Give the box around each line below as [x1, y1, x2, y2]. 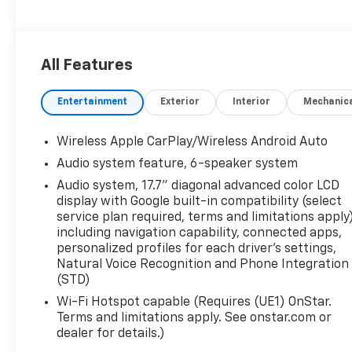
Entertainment [57, 97, 128, 107]
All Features [41, 57, 133, 73]
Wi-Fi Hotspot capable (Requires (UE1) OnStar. [57, 295, 332, 309]
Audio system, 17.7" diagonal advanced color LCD [57, 179, 340, 192]
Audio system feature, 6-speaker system [57, 157, 299, 170]
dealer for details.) [57, 327, 166, 340]
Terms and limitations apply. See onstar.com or [57, 311, 332, 324]
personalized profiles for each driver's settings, [57, 242, 337, 255]
